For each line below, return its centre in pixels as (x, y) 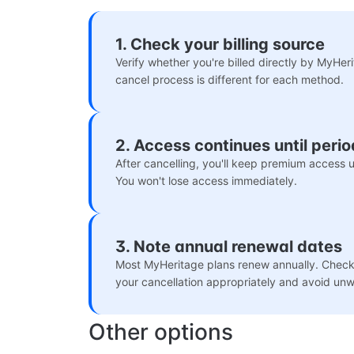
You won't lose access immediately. (206, 181)
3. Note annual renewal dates (229, 247)
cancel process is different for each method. (230, 80)
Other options (161, 332)
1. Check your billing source (220, 45)
